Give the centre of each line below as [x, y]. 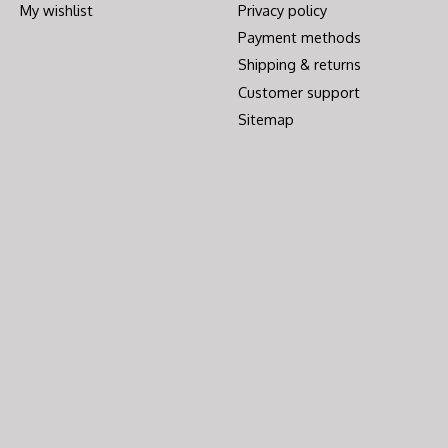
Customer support [298, 91]
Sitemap [265, 118]
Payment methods [299, 37]
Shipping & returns [299, 64]
